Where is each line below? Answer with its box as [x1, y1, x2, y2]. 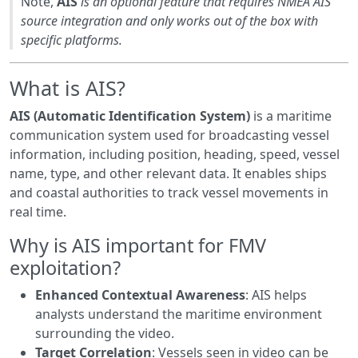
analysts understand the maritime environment [35, 305, 322, 323]
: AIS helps [245, 286, 307, 304]
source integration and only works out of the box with [21, 12, 318, 30]
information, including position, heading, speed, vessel [10, 145, 340, 163]
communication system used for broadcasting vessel [10, 126, 329, 144]
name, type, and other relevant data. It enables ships [10, 165, 327, 182]
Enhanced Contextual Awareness [35, 286, 245, 304]
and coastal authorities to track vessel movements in [10, 184, 328, 201]
